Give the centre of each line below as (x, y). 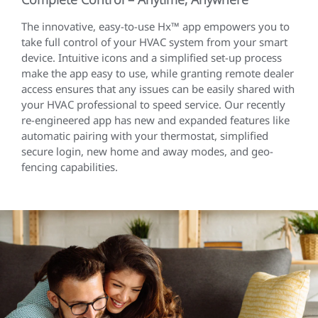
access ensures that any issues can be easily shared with (158, 88)
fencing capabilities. (70, 166)
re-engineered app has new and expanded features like (155, 120)
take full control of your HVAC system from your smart (154, 42)
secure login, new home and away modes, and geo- (147, 151)
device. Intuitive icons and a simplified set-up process (152, 57)
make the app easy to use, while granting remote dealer (158, 73)
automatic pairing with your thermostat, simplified (145, 135)
